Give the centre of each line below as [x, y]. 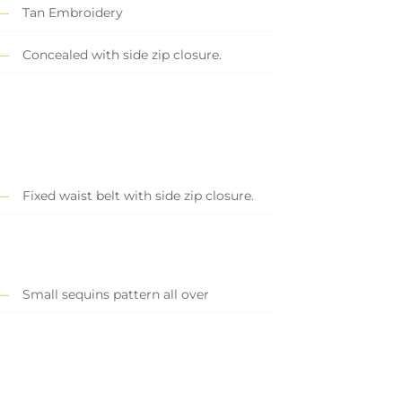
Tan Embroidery [72, 13]
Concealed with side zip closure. [122, 55]
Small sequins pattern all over [115, 295]
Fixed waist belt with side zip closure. [138, 196]
